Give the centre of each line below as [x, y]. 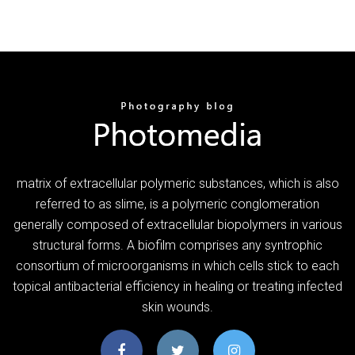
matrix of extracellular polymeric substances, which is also [177, 183]
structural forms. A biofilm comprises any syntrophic [177, 245]
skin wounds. [177, 307]
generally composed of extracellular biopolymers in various [177, 224]
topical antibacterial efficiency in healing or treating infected [177, 286]
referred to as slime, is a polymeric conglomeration [177, 204]
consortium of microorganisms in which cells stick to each [177, 265]
